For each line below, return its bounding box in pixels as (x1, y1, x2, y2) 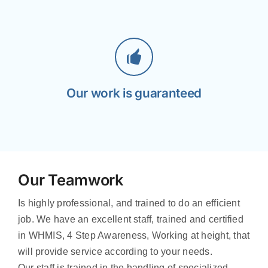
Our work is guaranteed (66, 85, 202, 100)
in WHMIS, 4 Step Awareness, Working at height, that (17, 230, 250, 240)
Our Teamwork (17, 170, 123, 189)
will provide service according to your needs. (17, 246, 212, 257)
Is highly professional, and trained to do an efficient (17, 197, 240, 208)
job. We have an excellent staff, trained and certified (17, 214, 243, 224)
